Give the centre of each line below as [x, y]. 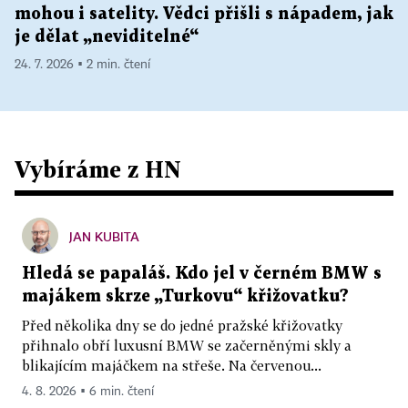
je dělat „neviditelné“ [107, 37]
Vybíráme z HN [98, 169]
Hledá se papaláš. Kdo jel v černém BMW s [202, 274]
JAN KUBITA [104, 237]
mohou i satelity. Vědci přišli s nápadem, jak [204, 15]
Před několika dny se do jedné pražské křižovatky [182, 326]
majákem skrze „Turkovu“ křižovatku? [185, 297]
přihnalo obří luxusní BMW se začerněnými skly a [187, 346]
